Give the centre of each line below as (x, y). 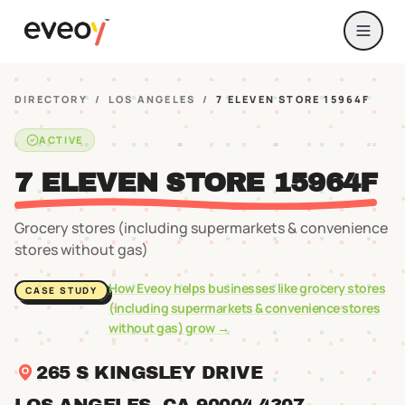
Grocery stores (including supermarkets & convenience (201, 228)
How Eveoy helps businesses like (204, 288)
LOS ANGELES (152, 99)
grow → (206, 328)
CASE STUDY (61, 290)
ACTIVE (61, 140)
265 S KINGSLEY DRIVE (149, 372)
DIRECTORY (51, 99)
